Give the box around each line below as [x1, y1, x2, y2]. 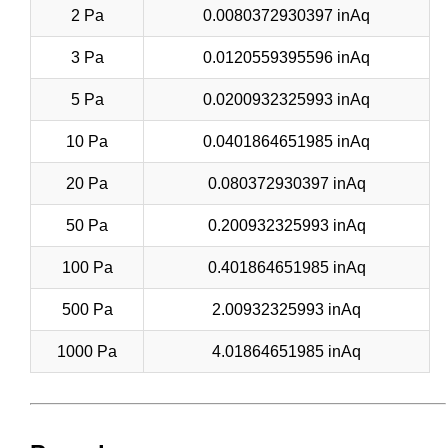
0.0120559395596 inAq [203, 48, 370, 66]
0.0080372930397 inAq [203, 6, 370, 24]
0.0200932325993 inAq [203, 90, 370, 108]
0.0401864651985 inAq [203, 132, 370, 150]
